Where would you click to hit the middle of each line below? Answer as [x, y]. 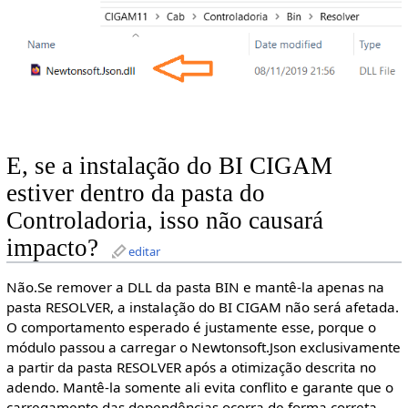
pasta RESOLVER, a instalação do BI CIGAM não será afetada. [202, 306]
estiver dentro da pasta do [135, 193]
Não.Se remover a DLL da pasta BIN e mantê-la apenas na [195, 286]
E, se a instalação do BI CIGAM [169, 165]
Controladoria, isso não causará [164, 220]
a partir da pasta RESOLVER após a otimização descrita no [191, 367]
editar [144, 251]
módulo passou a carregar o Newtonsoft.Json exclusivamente [203, 347]
